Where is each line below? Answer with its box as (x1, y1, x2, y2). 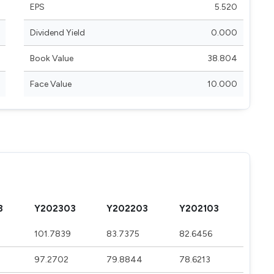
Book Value (30, 53, 73, 64)
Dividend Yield (30, 28, 85, 38)
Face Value (30, 79, 72, 89)
